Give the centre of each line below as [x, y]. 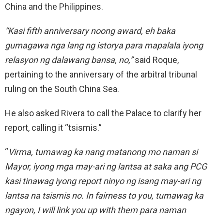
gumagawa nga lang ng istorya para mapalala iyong [104, 45]
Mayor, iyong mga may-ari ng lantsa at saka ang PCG [106, 166]
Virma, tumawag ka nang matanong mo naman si [103, 152]
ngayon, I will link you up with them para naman [95, 210]
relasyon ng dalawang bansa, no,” [69, 60]
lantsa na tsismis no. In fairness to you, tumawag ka [104, 195]
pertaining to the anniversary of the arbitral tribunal [101, 74]
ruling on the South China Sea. [62, 89]
